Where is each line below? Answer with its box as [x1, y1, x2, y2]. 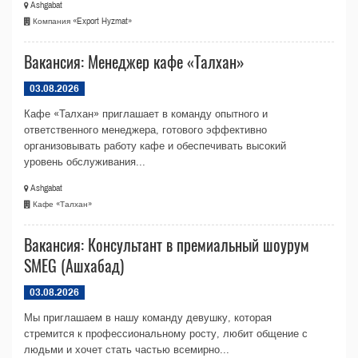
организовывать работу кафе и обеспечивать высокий [24, 141, 286, 152]
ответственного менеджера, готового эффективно [24, 125, 267, 136]
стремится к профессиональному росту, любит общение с [24, 328, 308, 340]
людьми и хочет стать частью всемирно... [24, 344, 229, 356]
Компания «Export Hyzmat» [30, 17, 132, 26]
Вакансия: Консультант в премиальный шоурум [24, 233, 309, 257]
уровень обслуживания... [24, 157, 145, 168]
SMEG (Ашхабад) [24, 253, 124, 277]
